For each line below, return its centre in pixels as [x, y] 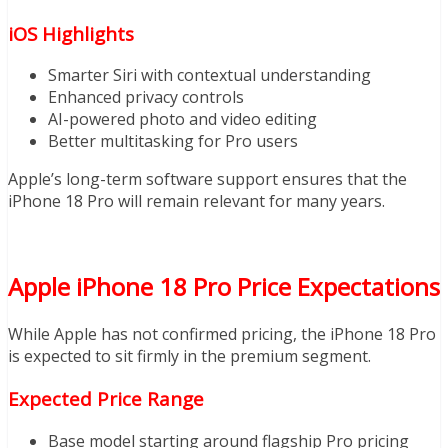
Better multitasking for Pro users [173, 141]
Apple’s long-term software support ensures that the [207, 179]
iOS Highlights [71, 33]
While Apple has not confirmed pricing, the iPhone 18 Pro [222, 334]
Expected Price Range [106, 398]
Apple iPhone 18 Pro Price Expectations [224, 287]
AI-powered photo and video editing [182, 119]
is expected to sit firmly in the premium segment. [189, 356]
